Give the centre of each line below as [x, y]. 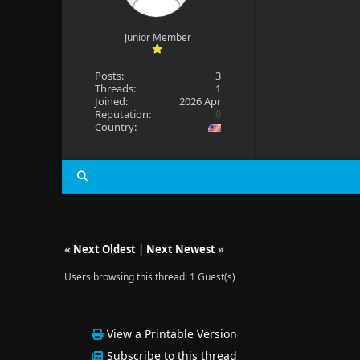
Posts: [109, 76]
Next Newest [180, 249]
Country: [115, 127]
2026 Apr [200, 101]
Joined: [111, 101]
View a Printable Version [172, 334]
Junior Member [157, 37]
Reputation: [123, 114]
